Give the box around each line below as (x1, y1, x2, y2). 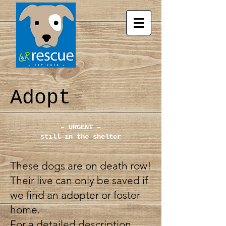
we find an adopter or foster (10, 189, 140, 201)
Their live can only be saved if (10, 174, 148, 187)
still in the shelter (40, 133, 121, 141)
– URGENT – (61, 123, 101, 131)
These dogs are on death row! (10, 159, 151, 172)
